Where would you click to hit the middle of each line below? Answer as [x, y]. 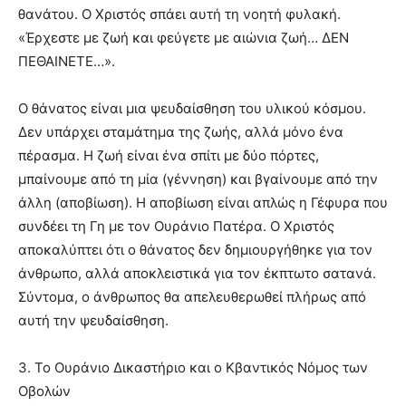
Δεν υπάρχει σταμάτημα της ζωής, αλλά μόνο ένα [181, 132]
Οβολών [44, 391]
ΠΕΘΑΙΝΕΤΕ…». [67, 62]
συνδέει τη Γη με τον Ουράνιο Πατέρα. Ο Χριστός [176, 227]
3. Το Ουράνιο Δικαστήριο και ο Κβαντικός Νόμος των [193, 368]
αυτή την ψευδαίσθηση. [93, 321]
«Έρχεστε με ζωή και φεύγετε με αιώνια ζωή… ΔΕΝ [184, 38]
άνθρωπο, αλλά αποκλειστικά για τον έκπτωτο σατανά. [197, 274]
